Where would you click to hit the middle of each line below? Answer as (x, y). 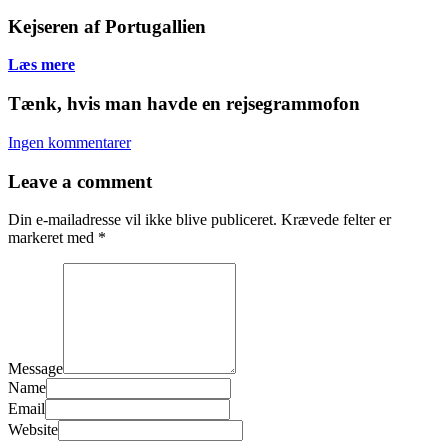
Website (33, 430)
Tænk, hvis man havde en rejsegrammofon (184, 104)
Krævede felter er (336, 220)
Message (35, 369)
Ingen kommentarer (69, 142)
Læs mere (41, 65)
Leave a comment (80, 181)
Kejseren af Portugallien (107, 26)
